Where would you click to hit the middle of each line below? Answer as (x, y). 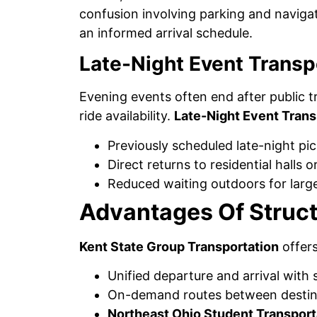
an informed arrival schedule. (166, 33)
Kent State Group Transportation (179, 246)
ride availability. (127, 116)
